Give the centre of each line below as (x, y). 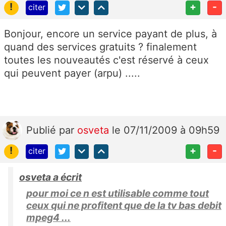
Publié (43, 130)
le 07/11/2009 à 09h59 (166, 130)
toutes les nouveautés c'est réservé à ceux (106, 60)
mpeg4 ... (48, 217)
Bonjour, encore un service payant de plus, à (110, 34)
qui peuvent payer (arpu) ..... (72, 73)
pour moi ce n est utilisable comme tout (118, 193)
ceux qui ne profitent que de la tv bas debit (124, 205)
